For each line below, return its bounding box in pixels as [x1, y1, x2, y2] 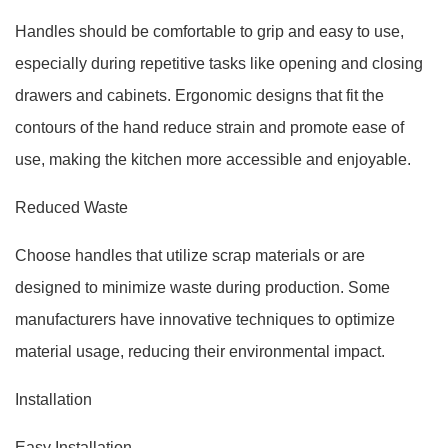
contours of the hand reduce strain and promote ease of [15, 119, 404, 136]
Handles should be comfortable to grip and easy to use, [15, 23, 404, 40]
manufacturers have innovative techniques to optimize [15, 311, 395, 328]
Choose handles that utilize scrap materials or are [15, 247, 365, 264]
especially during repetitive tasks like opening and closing [15, 55, 423, 72]
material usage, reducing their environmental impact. [15, 343, 385, 360]
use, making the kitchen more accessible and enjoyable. [15, 151, 411, 168]
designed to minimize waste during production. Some [15, 279, 390, 296]
